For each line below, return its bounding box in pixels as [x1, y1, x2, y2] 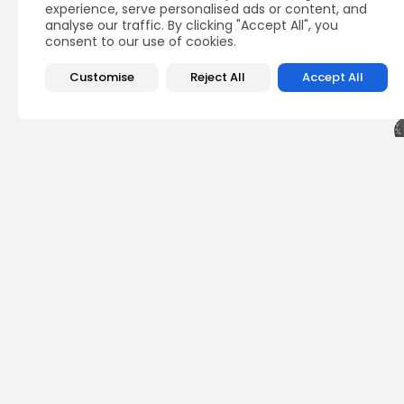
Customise [69, 69, 135, 86]
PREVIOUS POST [274, 298, 361, 314]
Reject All [190, 69, 246, 86]
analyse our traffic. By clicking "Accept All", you [45, 16, 338, 34]
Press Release [273, 360, 350, 376]
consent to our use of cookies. [45, 32, 236, 50]
